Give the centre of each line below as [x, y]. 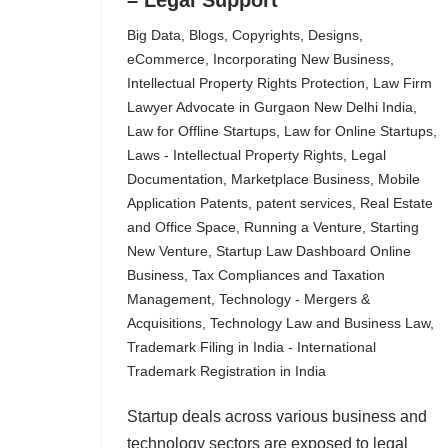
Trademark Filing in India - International [251, 347]
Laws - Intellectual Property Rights [235, 155]
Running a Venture [303, 227]
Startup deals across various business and [277, 417]
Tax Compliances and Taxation [288, 275]
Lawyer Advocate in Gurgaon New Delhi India [270, 107]
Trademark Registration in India [226, 371]
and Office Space [181, 227]
